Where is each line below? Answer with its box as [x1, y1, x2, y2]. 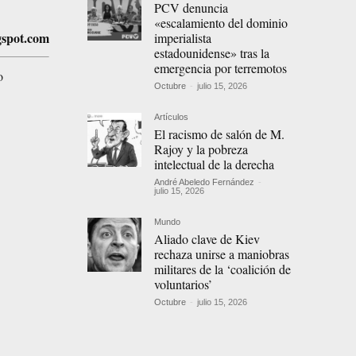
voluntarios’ [154, 276, 213, 293]
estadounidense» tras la [154, 44, 270, 62]
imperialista [154, 29, 212, 47]
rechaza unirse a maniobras [154, 246, 290, 263]
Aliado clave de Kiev [154, 230, 261, 248]
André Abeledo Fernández [154, 177, 255, 188]
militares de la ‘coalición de [154, 261, 292, 278]
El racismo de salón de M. [154, 126, 285, 143]
